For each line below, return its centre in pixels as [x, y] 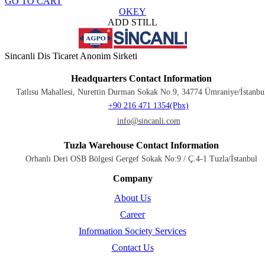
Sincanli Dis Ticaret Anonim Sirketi [71, 56]
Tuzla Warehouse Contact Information [141, 145]
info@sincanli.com [148, 121]
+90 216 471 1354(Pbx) [148, 105]
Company [132, 178]
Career [132, 214]
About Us [132, 198]
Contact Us [132, 247]
